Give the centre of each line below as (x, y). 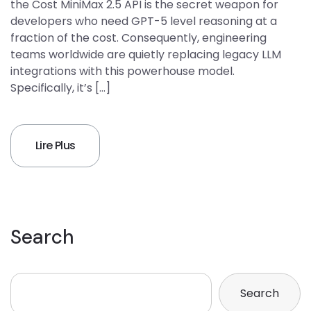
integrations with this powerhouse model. (123, 71)
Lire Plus (56, 145)
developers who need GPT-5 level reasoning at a (144, 21)
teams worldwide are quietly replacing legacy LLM (146, 54)
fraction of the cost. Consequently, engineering (138, 37)
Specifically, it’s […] (60, 87)
